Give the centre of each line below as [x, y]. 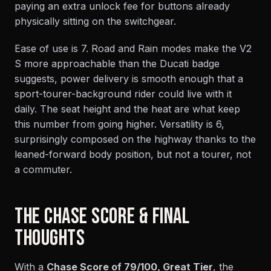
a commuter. [43, 169]
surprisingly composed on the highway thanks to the [135, 139]
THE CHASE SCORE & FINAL [102, 217]
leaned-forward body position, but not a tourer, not [133, 154]
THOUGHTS [50, 238]
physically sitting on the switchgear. [95, 21]
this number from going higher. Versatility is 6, [119, 124]
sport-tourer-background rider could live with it [123, 93]
